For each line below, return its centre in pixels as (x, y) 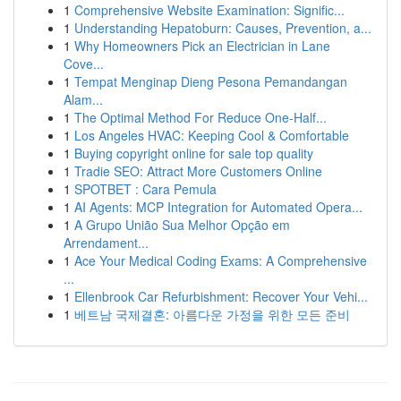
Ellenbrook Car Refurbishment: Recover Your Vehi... (221, 296)
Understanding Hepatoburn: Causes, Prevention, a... (223, 28)
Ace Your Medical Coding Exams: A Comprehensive (221, 260)
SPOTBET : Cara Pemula (145, 189)
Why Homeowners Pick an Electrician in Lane (202, 46)
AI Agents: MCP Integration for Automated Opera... (218, 207)
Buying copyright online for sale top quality (194, 153)
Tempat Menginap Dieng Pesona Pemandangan (211, 81)
